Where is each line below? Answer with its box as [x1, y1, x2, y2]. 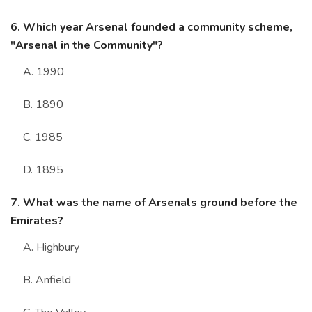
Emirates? [10, 213, 63, 229]
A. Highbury [23, 240, 79, 256]
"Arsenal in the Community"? [10, 38, 163, 54]
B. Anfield [23, 272, 71, 288]
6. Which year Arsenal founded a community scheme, [10, 19, 292, 36]
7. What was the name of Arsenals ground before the [10, 195, 297, 211]
